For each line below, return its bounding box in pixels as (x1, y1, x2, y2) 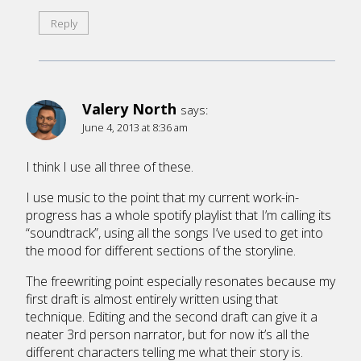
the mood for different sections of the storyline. (26, 241, 296, 259)
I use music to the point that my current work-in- (26, 188, 299, 206)
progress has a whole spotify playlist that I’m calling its (26, 205, 331, 224)
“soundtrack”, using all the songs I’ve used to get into (26, 223, 323, 242)
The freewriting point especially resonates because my (26, 272, 335, 290)
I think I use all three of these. (26, 157, 193, 176)
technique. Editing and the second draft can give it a (26, 307, 317, 326)
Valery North (82, 98, 176, 118)
